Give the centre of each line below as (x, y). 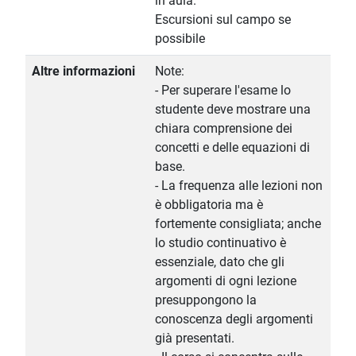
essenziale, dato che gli (220, 262)
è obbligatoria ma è (209, 205)
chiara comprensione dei (224, 129)
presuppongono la (206, 300)
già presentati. (195, 339)
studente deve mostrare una (233, 110)
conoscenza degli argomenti (234, 319)
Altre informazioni (83, 72)
